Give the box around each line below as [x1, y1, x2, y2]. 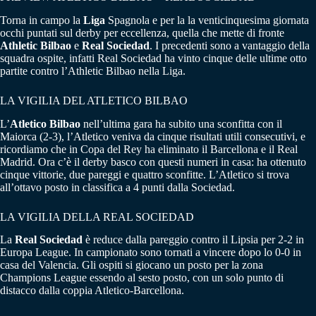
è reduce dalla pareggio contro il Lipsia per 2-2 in [83, 233, 304, 246]
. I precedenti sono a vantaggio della [150, 39, 310, 51]
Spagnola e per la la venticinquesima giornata [105, 13, 309, 26]
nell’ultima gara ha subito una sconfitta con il [80, 117, 282, 130]
